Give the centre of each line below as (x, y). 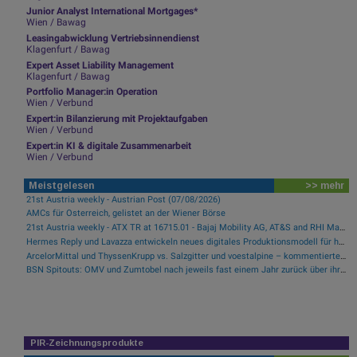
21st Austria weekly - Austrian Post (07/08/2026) (123, 199)
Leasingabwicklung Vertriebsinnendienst (112, 38)
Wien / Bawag (56, 23)
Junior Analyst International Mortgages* (112, 12)
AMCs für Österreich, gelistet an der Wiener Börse (126, 214)
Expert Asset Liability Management (100, 65)
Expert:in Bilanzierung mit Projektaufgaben (117, 119)
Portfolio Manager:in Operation (92, 92)
